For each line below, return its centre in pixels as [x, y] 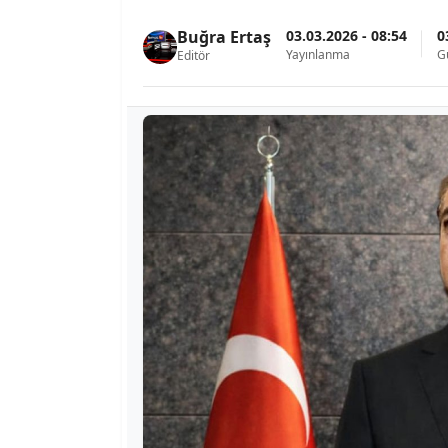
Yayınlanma [318, 54]
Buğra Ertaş [224, 37]
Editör [193, 55]
